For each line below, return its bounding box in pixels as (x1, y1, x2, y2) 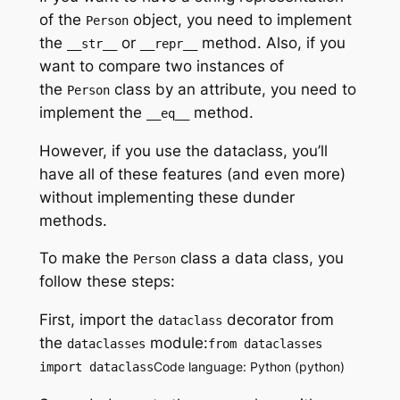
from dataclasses (207, 337, 322, 352)
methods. (38, 211, 107, 229)
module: (145, 334, 208, 353)
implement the (38, 103, 146, 121)
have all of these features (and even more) (38, 164, 346, 183)
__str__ (66, 36, 117, 51)
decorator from (221, 311, 334, 329)
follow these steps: (38, 272, 175, 291)
